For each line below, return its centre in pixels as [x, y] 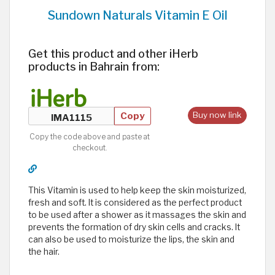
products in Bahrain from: [94, 66]
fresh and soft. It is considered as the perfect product [135, 202]
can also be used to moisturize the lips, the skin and [131, 239]
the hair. [44, 251]
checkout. [90, 147]
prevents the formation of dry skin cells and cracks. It [134, 227]
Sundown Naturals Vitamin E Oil [137, 15]
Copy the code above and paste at [90, 136]
